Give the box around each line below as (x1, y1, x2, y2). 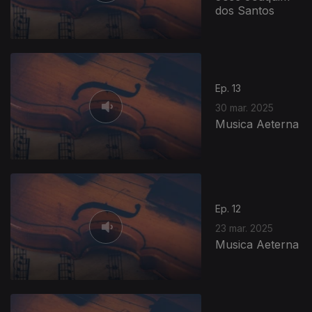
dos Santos (215, 3, 275, 18)
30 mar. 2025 (215, 102, 274, 114)
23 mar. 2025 (215, 222, 274, 235)
